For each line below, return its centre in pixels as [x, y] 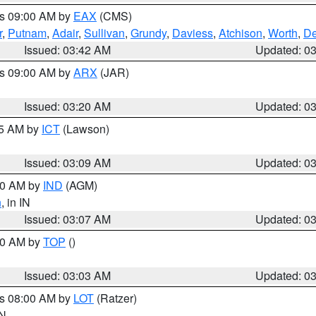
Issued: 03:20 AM [68, 106]
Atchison [241, 33]
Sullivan [104, 33]
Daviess [193, 33]
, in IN [16, 202]
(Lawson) [85, 129]
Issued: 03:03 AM [68, 275]
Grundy [148, 33]
